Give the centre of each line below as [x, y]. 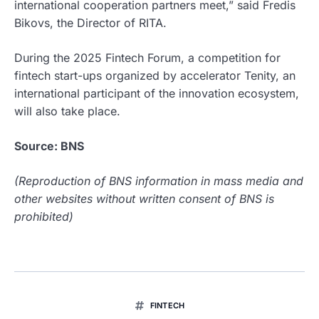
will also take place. [67, 111]
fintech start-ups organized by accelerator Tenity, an [155, 76]
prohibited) [44, 217]
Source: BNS [49, 146]
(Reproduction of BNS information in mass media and [159, 181]
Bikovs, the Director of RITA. [90, 23]
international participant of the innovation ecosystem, [157, 94]
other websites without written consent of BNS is [144, 199]
